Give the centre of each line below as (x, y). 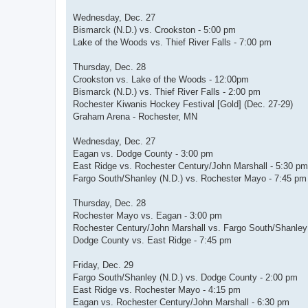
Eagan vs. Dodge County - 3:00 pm (143, 154)
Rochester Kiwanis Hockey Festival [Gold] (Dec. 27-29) (183, 104)
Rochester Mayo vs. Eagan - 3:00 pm (147, 216)
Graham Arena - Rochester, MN (135, 117)
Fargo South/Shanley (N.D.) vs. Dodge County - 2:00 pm (185, 278)
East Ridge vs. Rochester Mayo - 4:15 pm (157, 290)
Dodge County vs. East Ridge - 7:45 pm (152, 241)
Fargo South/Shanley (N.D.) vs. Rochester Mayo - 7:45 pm (190, 179)
